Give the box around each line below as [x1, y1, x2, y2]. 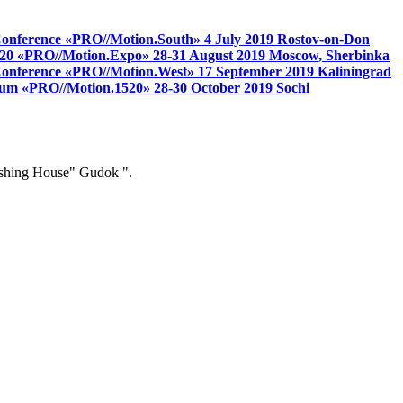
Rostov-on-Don [277, 31, 370, 48]
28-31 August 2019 [153, 48, 269, 64]
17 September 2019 [198, 64, 318, 80]
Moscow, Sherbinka [269, 48, 390, 64]
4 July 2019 [204, 31, 277, 48]
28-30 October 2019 [154, 80, 276, 96]
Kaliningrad [318, 64, 391, 80]
